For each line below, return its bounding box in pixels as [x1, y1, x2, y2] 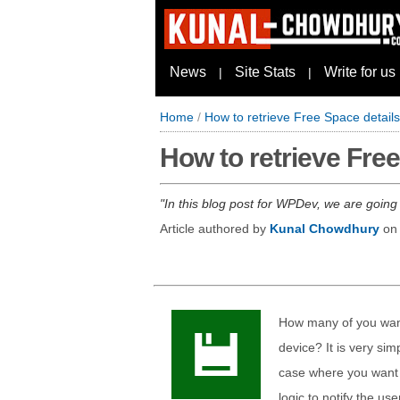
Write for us [324, 64, 396, 79]
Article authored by [160, 221, 270, 236]
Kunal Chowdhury [270, 221, 379, 236]
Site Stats [235, 64, 296, 79]
